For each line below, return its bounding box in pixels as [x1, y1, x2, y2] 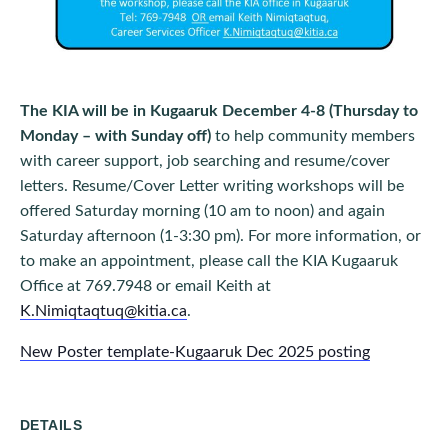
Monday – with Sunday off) [20, 128, 215, 145]
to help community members [215, 128, 415, 145]
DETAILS [20, 417, 82, 434]
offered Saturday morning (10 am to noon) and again [20, 203, 385, 220]
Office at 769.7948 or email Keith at [20, 278, 271, 295]
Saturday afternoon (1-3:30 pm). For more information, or [20, 228, 421, 245]
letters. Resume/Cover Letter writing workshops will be [20, 178, 404, 195]
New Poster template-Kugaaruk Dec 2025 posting [20, 344, 370, 361]
